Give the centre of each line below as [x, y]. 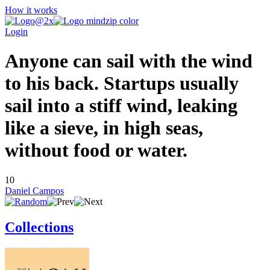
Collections [39, 227]
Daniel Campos [34, 190]
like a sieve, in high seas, [104, 128]
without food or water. [96, 150]
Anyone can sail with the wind [129, 61]
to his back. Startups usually [122, 83]
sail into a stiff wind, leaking [121, 106]
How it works [31, 10]
